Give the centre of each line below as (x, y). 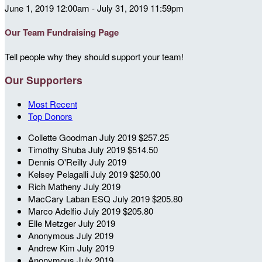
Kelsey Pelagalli (59, 174)
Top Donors (50, 116)
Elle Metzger (53, 223)
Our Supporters (44, 80)
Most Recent (53, 104)
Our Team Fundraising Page (62, 32)
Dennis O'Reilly (59, 161)
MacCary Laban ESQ (70, 198)
